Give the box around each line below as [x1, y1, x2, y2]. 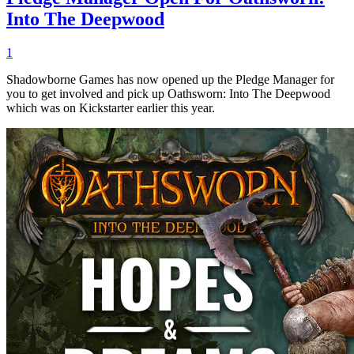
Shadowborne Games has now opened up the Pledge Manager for [6, 72, 334, 86]
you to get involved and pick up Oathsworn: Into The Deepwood [6, 86, 330, 100]
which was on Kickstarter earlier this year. [6, 100, 215, 115]
